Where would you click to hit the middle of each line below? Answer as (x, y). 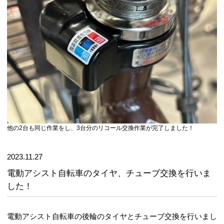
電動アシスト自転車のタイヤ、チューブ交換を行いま (109, 173)
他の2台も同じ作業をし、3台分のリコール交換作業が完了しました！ (100, 128)
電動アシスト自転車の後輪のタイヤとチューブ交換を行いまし (112, 216)
